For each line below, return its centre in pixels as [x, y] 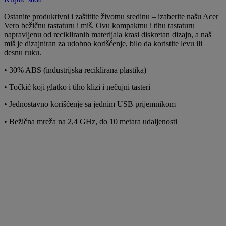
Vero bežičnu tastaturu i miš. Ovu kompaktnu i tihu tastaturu [99, 25]
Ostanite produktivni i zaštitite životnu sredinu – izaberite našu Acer [111, 16]
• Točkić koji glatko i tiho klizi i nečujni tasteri [77, 87]
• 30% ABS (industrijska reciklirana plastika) [75, 70]
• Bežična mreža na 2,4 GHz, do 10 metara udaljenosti [91, 121]
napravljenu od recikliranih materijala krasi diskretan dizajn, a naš [108, 34]
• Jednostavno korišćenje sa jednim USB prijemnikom [91, 104]
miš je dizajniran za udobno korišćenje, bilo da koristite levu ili [103, 43]
